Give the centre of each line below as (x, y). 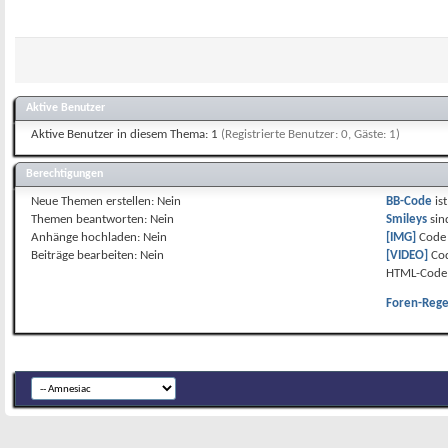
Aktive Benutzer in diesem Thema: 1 (126, 135)
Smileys (407, 219)
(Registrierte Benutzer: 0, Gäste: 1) (310, 135)
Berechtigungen (64, 174)
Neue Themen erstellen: (94, 201)
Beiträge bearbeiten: (85, 255)
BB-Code (409, 201)
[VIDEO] (407, 255)
